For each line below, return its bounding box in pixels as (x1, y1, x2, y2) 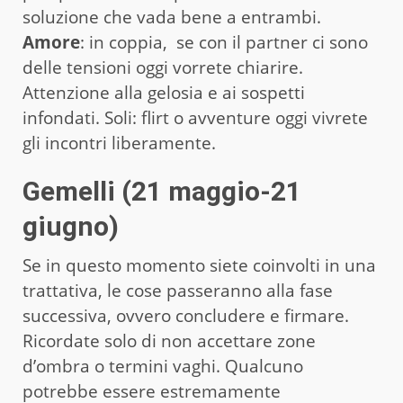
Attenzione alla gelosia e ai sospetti (22, 80, 305, 104)
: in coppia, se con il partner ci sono (80, 30, 368, 54)
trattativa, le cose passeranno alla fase (22, 278, 333, 302)
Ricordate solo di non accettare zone (22, 328, 316, 353)
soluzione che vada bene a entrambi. (22, 4, 321, 29)
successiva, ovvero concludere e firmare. (22, 303, 349, 327)
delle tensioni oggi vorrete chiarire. (22, 55, 303, 79)
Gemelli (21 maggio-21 (22, 175, 301, 207)
